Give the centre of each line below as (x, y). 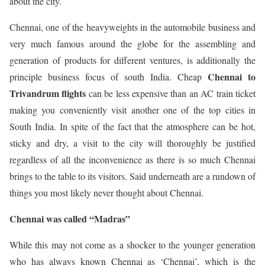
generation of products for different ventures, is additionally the (132, 60)
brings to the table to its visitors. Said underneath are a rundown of (132, 176)
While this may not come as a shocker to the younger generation (132, 245)
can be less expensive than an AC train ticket (172, 93)
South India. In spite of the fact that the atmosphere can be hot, (132, 126)
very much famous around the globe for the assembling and (132, 43)
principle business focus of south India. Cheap (109, 77)
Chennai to (232, 77)
